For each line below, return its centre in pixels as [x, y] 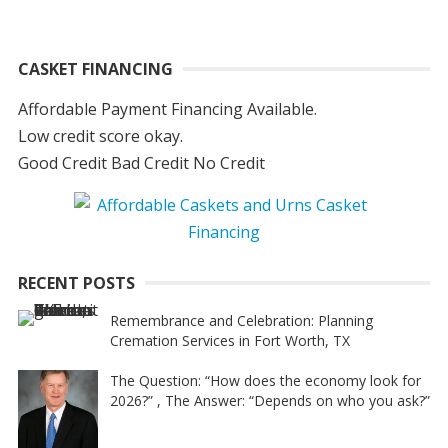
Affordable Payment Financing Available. [167, 109]
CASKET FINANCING [95, 69]
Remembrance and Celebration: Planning [241, 320]
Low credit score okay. [100, 136]
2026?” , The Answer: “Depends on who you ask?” [269, 400]
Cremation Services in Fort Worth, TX [229, 340]
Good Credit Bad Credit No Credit [141, 163]
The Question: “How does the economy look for [265, 380]
